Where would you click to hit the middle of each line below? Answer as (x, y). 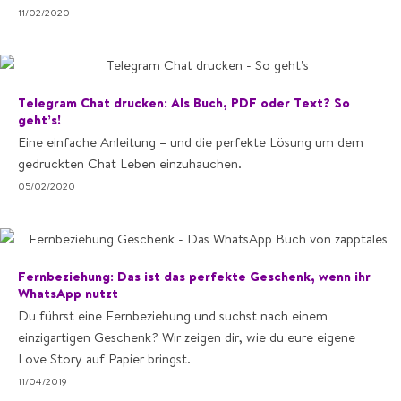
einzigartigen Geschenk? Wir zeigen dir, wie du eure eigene (187, 337)
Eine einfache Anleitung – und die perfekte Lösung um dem (191, 142)
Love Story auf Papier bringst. (104, 358)
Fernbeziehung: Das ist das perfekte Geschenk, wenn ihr (194, 276)
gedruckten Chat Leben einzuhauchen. (130, 163)
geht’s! (39, 119)
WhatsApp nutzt (68, 293)
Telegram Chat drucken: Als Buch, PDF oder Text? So (184, 102)
